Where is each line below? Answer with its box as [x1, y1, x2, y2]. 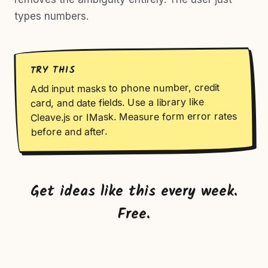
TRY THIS [30, 62, 77, 78]
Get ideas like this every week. [31, 180, 237, 203]
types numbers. [14, 10, 89, 22]
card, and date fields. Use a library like [30, 95, 205, 109]
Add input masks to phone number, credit [30, 81, 220, 95]
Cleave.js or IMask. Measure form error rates [31, 109, 237, 124]
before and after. [31, 125, 107, 138]
